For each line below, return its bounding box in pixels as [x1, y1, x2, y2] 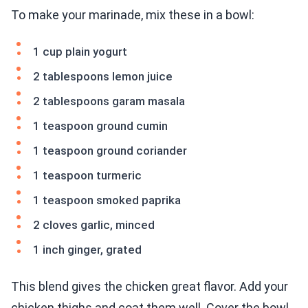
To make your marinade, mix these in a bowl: [11, 8, 254, 23]
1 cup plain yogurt [33, 45, 127, 59]
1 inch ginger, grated [33, 243, 142, 257]
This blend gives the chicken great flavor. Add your [11, 279, 288, 294]
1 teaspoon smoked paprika [33, 193, 181, 208]
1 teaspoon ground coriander [33, 144, 187, 158]
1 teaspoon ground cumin [33, 119, 168, 133]
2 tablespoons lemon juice [33, 69, 173, 84]
